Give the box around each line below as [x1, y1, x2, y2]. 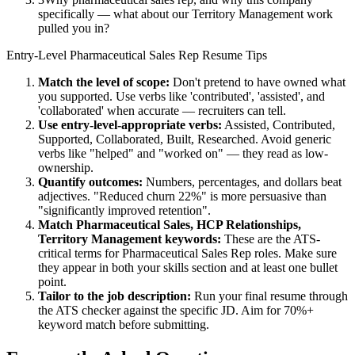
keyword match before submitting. [38, 318, 209, 332]
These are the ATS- [224, 232, 320, 246]
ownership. [38, 161, 94, 175]
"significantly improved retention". [38, 204, 211, 218]
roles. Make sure [251, 246, 337, 261]
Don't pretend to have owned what [173, 75, 345, 90]
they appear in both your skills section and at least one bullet [38, 261, 338, 275]
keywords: [162, 232, 221, 246]
